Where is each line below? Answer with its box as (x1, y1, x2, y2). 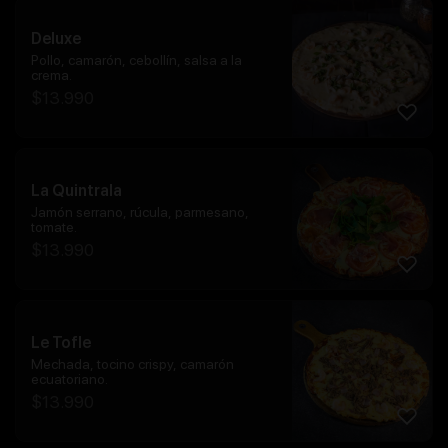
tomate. (31, 218, 77, 235)
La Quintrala (31, 180, 122, 200)
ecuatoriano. (31, 370, 108, 387)
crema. (31, 66, 72, 83)
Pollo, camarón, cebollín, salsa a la (31, 51, 242, 68)
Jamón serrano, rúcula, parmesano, (31, 203, 249, 220)
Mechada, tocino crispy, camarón (31, 355, 234, 372)
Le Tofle (31, 332, 91, 352)
